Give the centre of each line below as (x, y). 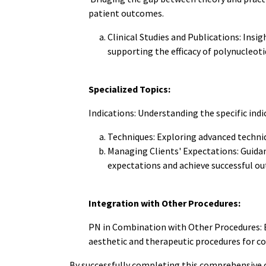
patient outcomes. (126, 13)
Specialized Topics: (129, 89)
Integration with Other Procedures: (164, 203)
